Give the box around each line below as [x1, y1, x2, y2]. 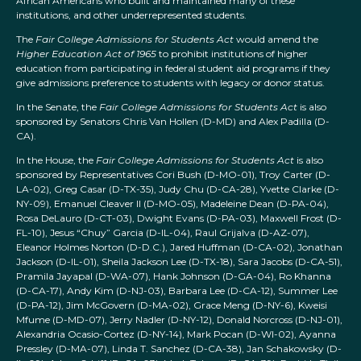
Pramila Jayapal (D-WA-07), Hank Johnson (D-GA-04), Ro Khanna [16, 270, 331, 283]
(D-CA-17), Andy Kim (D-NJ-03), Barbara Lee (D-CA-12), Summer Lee [16, 284, 338, 297]
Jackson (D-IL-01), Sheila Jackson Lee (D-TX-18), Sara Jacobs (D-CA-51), [16, 255, 342, 268]
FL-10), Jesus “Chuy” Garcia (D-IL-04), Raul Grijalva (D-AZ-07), [16, 226, 309, 239]
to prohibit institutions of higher [156, 48, 308, 60]
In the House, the [16, 154, 96, 167]
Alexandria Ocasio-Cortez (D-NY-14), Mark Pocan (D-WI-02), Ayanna [16, 328, 336, 341]
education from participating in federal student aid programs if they [16, 62, 330, 75]
